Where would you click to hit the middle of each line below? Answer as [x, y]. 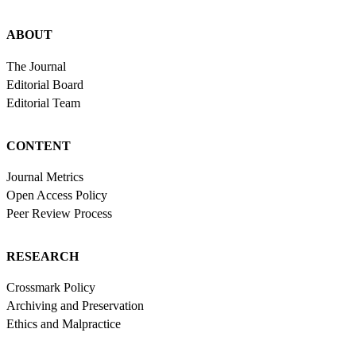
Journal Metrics [45, 176]
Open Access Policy [57, 195]
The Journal [36, 66]
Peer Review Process [59, 213]
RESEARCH [43, 256]
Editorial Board [45, 84]
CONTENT [39, 145]
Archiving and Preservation [75, 306]
